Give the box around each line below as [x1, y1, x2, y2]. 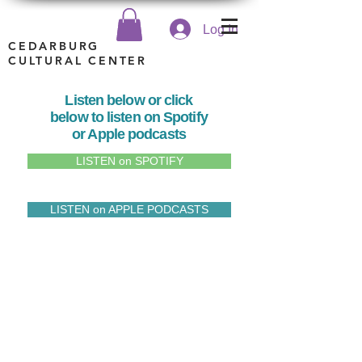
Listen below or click [65, 91, 193, 108]
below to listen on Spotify [50, 108, 208, 125]
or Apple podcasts [72, 125, 186, 142]
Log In [202, 22, 238, 36]
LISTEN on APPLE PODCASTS [50, 203, 208, 216]
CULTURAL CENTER [8, 53, 148, 68]
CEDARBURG [8, 38, 100, 53]
